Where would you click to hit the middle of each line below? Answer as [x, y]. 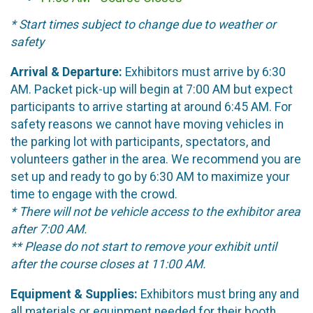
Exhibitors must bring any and [218, 294]
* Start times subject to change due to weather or [143, 25]
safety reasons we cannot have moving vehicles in [147, 124]
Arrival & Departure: [66, 72]
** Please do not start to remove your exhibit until [144, 246]
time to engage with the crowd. [94, 194]
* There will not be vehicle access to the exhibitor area [155, 211]
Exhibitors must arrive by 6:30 [204, 72]
